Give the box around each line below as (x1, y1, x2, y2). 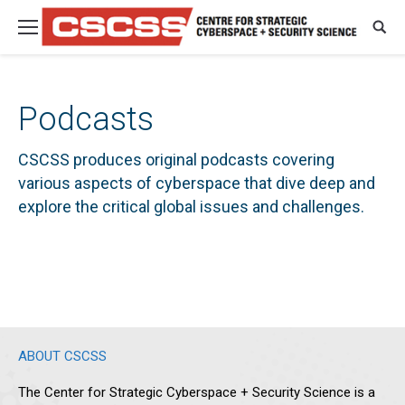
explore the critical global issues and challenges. (18, 197, 364, 216)
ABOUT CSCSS (18, 348, 107, 364)
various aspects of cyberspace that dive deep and (18, 174, 375, 193)
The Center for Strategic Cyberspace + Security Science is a (18, 384, 375, 400)
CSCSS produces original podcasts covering (18, 150, 334, 169)
